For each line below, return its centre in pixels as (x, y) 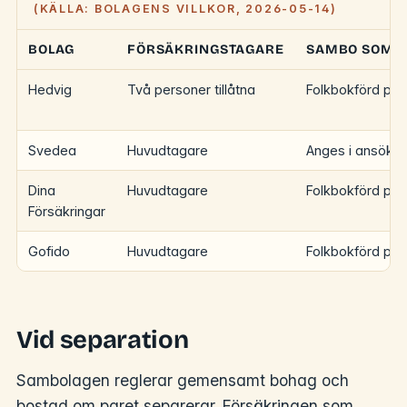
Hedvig (50, 89)
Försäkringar (67, 211)
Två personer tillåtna (191, 89)
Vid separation (103, 339)
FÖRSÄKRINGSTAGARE (206, 49)
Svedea (52, 150)
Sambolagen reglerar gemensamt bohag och (183, 380)
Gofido (49, 251)
